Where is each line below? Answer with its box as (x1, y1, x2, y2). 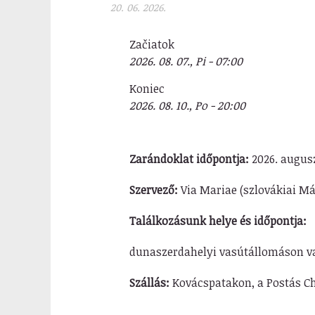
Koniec (129, 81, 165, 96)
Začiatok (129, 37, 174, 52)
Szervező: (129, 182, 178, 198)
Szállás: (129, 275, 169, 290)
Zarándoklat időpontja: (129, 151, 249, 167)
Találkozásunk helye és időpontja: (129, 213, 307, 229)
